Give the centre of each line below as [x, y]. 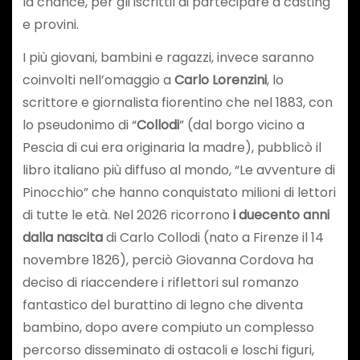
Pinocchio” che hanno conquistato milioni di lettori [179, 192]
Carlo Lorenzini [220, 80]
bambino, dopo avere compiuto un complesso [168, 327]
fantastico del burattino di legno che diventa [162, 305]
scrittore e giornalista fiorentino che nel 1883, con [177, 102]
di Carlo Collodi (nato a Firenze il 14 [213, 237]
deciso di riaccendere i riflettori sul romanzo [160, 282]
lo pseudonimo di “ [79, 125]
